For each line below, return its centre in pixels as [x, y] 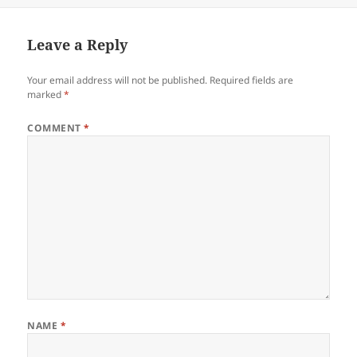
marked [46, 94]
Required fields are [252, 80]
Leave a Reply [78, 44]
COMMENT [56, 127]
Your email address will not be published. [118, 80]
